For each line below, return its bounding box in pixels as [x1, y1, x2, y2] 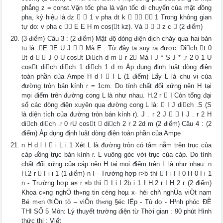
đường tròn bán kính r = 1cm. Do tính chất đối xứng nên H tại [21, 82, 212, 90]
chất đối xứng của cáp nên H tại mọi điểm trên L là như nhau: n [21, 160, 212, 168]
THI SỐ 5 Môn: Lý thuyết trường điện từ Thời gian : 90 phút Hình [21, 208, 212, 215]
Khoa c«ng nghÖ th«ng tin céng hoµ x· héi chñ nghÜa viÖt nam [21, 189, 212, 196]
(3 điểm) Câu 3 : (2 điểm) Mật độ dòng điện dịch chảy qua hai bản [21, 35, 212, 42]
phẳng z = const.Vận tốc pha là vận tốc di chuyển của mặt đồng [21, 4, 212, 11]
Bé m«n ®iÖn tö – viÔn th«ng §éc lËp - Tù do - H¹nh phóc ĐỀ [21, 198, 212, 206]
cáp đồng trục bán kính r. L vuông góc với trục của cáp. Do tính [21, 151, 212, 158]
